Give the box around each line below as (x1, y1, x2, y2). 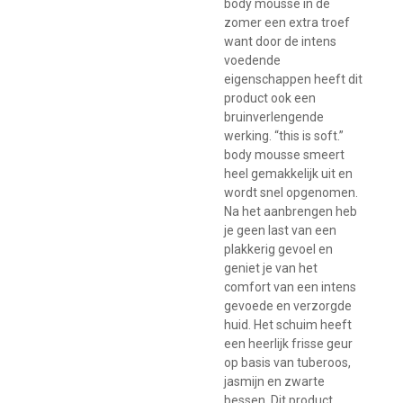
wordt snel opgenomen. (224, 184, 358, 200)
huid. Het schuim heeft (224, 317, 352, 332)
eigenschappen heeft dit (224, 71, 363, 86)
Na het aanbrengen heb (224, 203, 357, 219)
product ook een (224, 90, 316, 105)
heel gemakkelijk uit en (224, 166, 353, 181)
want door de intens (224, 33, 336, 49)
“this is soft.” (274, 128, 344, 143)
